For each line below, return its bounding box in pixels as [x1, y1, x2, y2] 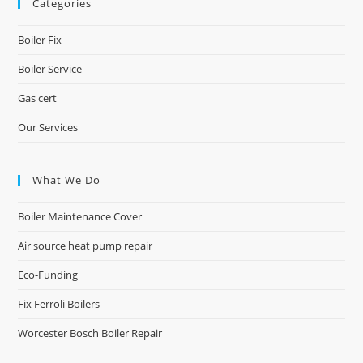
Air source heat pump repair [18, 238, 153, 253]
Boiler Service [18, 62, 83, 76]
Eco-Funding [18, 267, 79, 282]
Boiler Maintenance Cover [18, 209, 143, 224]
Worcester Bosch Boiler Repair [18, 326, 163, 340]
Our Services [18, 120, 79, 135]
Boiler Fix [18, 32, 62, 47]
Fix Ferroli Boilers [18, 297, 100, 311]
